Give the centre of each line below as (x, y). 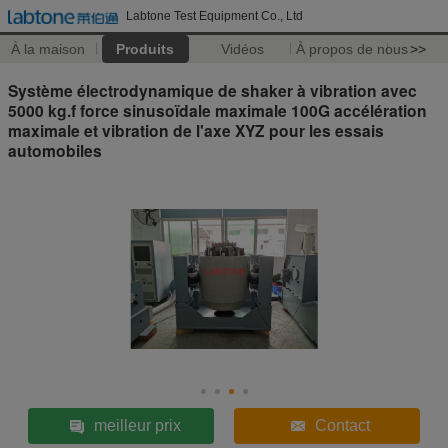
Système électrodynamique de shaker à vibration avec (212, 90)
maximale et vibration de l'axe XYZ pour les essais (196, 130)
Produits (145, 49)
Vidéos (242, 49)
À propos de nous (351, 49)
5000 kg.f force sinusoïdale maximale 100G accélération (217, 110)
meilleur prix (137, 425)
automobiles (55, 150)
